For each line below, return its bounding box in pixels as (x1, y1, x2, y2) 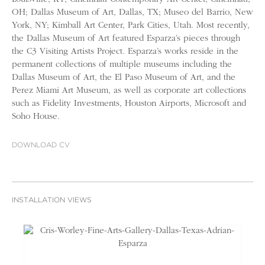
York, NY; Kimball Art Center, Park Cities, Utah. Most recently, (12, 21, 250, 30)
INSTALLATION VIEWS (12, 196, 92, 203)
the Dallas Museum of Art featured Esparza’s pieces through (12, 34, 240, 43)
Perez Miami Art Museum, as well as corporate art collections (12, 86, 246, 95)
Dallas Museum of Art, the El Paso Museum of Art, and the (12, 73, 235, 82)
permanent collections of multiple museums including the (12, 60, 232, 69)
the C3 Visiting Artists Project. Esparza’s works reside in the (12, 47, 238, 56)
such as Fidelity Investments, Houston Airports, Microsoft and (12, 99, 246, 108)
